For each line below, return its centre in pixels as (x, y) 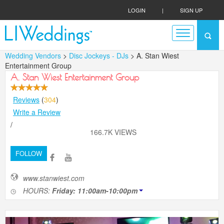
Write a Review (37, 112)
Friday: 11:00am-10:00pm (95, 190)
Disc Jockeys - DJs (100, 55)
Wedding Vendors (33, 55)
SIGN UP (191, 10)
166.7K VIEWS (113, 132)
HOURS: (36, 190)
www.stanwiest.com (54, 178)
